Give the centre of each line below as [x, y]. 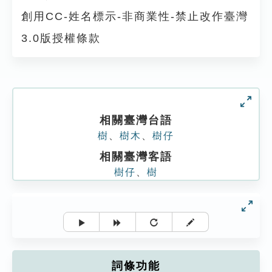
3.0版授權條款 [61, 38]
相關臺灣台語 [136, 120]
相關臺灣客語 [136, 157]
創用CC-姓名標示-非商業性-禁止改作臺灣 [135, 16]
